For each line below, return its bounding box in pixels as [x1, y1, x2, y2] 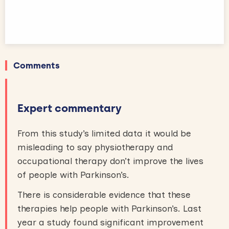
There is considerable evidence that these [17, 189, 191, 200]
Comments [13, 60, 60, 71]
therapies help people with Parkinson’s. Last [17, 203, 201, 214]
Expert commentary [17, 101, 122, 114]
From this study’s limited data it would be [17, 128, 191, 139]
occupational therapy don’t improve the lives [17, 155, 203, 166]
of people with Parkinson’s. [17, 169, 129, 180]
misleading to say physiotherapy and [17, 142, 173, 152]
